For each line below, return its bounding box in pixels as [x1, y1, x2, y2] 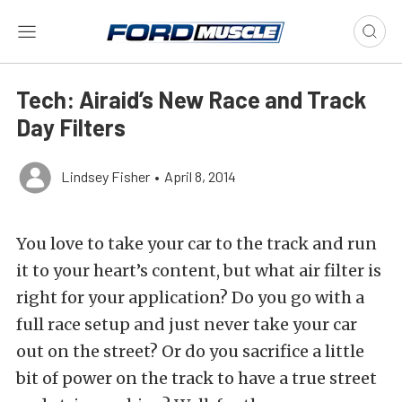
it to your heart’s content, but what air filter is [16, 260, 381, 281]
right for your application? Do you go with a [16, 287, 364, 308]
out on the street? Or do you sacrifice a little [16, 341, 364, 362]
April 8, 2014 [164, 168, 236, 185]
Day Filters [16, 113, 126, 141]
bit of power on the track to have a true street [16, 368, 377, 389]
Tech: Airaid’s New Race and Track [16, 85, 366, 113]
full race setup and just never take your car [16, 314, 357, 335]
